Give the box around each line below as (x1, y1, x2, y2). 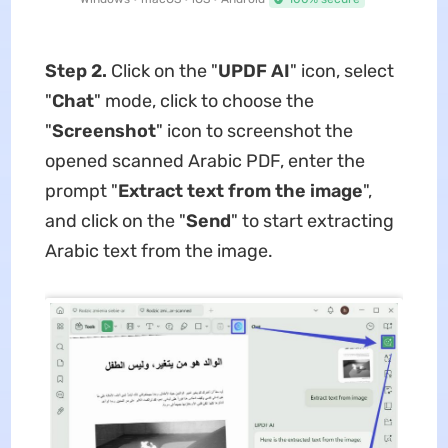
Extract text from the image (117, 179, 363, 202)
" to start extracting (230, 209, 394, 232)
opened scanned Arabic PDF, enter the (44, 149, 365, 172)
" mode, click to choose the (93, 89, 314, 112)
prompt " (44, 179, 118, 202)
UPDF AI (217, 59, 290, 82)
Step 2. (44, 59, 111, 82)
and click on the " (44, 209, 186, 232)
